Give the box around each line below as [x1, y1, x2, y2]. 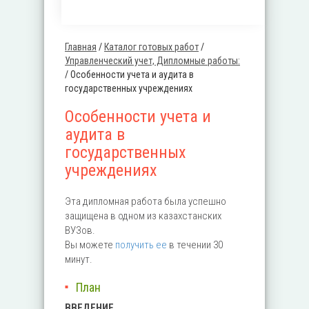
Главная [65, 41, 97, 52]
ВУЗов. [65, 224, 95, 237]
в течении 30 [167, 239, 223, 251]
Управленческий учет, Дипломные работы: [65, 55, 240, 66]
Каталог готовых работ [104, 41, 199, 52]
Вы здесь [61, 51, 125, 70]
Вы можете [65, 239, 115, 251]
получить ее [115, 239, 167, 251]
